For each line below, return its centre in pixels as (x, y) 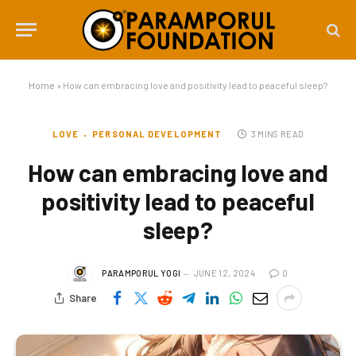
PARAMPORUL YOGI (141, 273)
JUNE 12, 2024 (224, 273)
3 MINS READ (277, 134)
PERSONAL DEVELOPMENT (157, 134)
